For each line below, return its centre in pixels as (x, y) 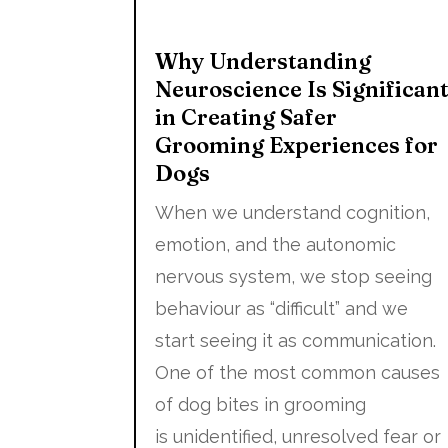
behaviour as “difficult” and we (282, 308)
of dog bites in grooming (261, 404)
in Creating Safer (246, 116)
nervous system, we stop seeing (294, 276)
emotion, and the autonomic (276, 244)
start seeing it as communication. (296, 340)
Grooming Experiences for (297, 144)
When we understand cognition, (293, 212)
